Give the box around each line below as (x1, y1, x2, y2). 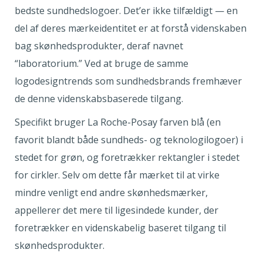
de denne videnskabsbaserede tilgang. (15, 92, 186, 105)
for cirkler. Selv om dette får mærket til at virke (15, 168, 220, 181)
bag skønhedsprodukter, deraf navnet (15, 39, 183, 52)
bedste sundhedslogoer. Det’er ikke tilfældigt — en (15, 4, 238, 17)
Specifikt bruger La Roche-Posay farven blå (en (15, 115, 221, 129)
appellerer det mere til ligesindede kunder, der (15, 203, 218, 217)
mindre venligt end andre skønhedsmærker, (15, 186, 208, 199)
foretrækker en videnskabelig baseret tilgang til (15, 221, 226, 234)
